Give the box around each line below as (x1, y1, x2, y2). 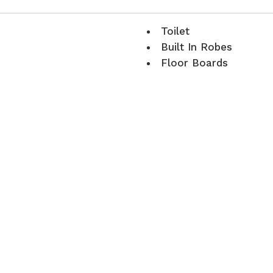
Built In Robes (161, 40, 232, 53)
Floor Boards (161, 56, 228, 69)
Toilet (161, 24, 190, 37)
